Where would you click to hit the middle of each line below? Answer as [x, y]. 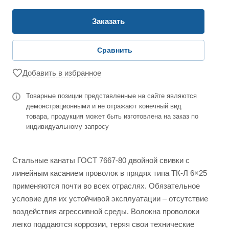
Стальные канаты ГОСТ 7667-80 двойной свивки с [101, 160]
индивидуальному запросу [67, 127]
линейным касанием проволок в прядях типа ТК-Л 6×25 [110, 173]
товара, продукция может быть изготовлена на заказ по [112, 116]
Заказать [108, 21]
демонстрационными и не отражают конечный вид [104, 106]
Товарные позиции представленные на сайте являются [111, 96]
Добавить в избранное [62, 73]
